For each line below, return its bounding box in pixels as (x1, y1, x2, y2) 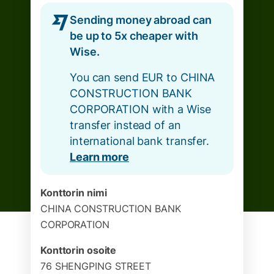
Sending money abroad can (70, 13, 212, 26)
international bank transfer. (70, 135, 209, 147)
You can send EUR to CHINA (70, 71, 215, 84)
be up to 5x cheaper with (70, 29, 198, 42)
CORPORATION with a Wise (70, 103, 211, 116)
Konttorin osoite (40, 244, 117, 256)
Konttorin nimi (40, 187, 107, 199)
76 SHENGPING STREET (40, 260, 151, 272)
